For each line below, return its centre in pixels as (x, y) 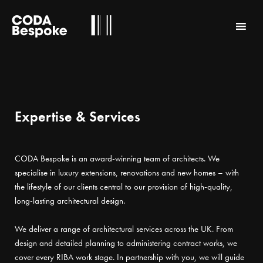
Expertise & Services (77, 117)
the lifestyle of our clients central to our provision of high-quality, (124, 187)
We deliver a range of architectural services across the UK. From (124, 229)
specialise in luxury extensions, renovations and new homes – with (127, 173)
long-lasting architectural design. (70, 201)
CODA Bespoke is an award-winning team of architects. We (117, 159)
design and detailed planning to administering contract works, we (126, 243)
